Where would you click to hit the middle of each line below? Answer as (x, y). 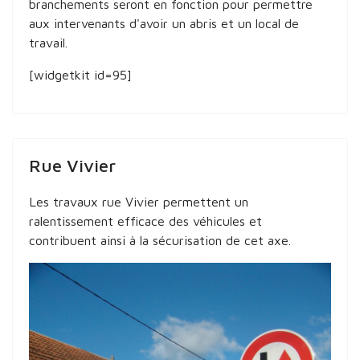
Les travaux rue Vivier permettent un (139, 202)
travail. (48, 43)
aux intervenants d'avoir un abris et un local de (164, 23)
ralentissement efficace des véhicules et (145, 221)
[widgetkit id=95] (80, 75)
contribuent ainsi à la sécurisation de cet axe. (160, 240)
